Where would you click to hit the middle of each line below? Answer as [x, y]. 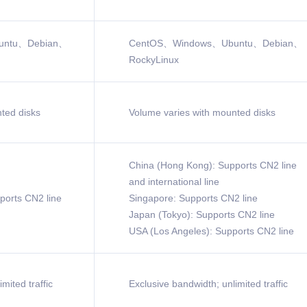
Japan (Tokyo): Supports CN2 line [202, 214]
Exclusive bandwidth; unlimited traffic [208, 284]
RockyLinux [154, 60]
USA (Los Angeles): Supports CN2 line [211, 231]
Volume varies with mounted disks [202, 112]
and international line [174, 182]
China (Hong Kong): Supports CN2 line [213, 165]
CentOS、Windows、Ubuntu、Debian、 [216, 43]
